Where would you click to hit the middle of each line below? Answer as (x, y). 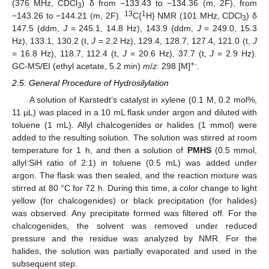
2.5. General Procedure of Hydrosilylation (90, 83)
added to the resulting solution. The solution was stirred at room (134, 137)
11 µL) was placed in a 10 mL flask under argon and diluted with (134, 112)
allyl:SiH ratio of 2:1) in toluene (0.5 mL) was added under (134, 162)
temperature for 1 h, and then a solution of (100, 150)
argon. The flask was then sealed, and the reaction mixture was (134, 175)
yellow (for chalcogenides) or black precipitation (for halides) (134, 200)
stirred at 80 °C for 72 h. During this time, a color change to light (134, 188)
